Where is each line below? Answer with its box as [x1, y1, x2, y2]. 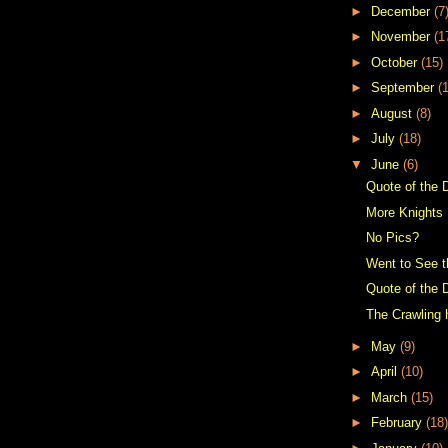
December [370, 3, 434, 19]
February [370, 415, 426, 431]
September [370, 80, 438, 96]
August [370, 105, 416, 121]
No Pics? [366, 230, 420, 246]
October [370, 54, 421, 70]
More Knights [366, 204, 444, 220]
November [370, 29, 434, 45]
